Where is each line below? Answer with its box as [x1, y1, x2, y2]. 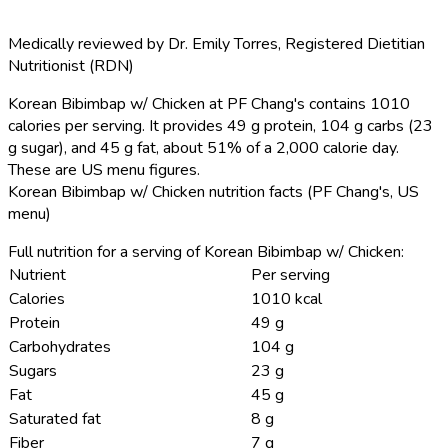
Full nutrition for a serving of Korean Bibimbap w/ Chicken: [8, 240, 404, 263]
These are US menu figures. [8, 158, 200, 181]
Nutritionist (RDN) [8, 54, 134, 77]
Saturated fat [9, 407, 101, 430]
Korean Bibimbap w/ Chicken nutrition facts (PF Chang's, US [8, 180, 419, 203]
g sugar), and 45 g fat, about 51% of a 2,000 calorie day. [8, 136, 399, 159]
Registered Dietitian [285, 32, 425, 55]
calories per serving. [8, 114, 145, 137]
